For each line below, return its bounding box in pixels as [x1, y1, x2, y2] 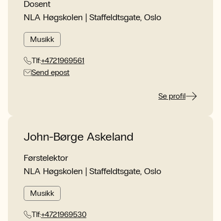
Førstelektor [24, 152, 68, 163]
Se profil [158, 91, 185, 101]
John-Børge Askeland [24, 129, 134, 144]
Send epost [32, 68, 70, 77]
